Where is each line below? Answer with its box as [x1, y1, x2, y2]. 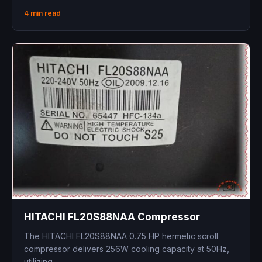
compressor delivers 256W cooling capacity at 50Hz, [24, 244, 229, 254]
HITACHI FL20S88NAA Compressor [24, 211, 200, 223]
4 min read [24, 8, 61, 18]
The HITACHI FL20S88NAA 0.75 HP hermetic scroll [24, 231, 218, 242]
